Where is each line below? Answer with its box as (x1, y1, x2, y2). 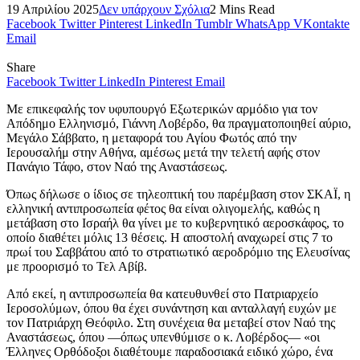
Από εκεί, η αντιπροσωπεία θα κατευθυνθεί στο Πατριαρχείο (6, 287, 318, 301)
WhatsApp (235, 17, 290, 31)
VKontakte (293, 17, 350, 31)
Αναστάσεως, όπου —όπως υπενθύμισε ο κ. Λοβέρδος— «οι (6, 330, 320, 345)
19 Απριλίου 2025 (6, 2, 99, 17)
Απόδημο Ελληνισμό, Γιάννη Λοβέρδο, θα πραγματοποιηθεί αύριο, (6, 117, 351, 131)
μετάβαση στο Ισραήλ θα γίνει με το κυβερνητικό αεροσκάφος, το (6, 216, 344, 231)
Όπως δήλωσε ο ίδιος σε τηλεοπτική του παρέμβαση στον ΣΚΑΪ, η (6, 187, 350, 202)
